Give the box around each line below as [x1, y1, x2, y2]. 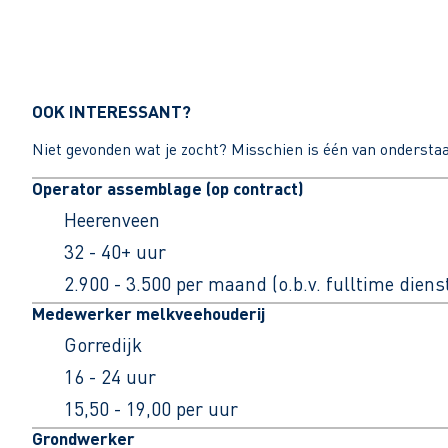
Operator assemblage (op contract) [32, 177, 304, 200]
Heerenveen [64, 207, 160, 233]
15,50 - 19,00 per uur [64, 396, 238, 422]
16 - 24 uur [64, 364, 156, 390]
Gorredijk [64, 332, 142, 358]
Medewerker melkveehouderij [32, 302, 265, 325]
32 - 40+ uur [64, 239, 166, 265]
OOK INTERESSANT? [32, 100, 191, 123]
